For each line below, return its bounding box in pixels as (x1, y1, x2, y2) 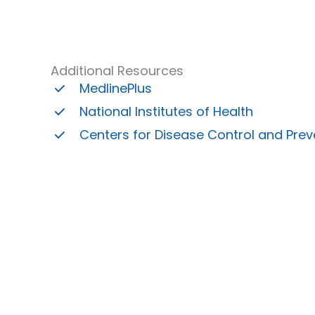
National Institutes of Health (79, 102, 253, 120)
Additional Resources (51, 61, 184, 79)
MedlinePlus (79, 79, 152, 97)
